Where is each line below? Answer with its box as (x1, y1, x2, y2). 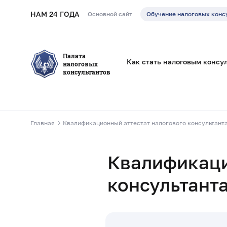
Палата (63, 52, 86, 60)
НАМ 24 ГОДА (30, 10, 80, 18)
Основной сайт (88, 10, 132, 18)
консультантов (63, 68, 110, 76)
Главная (30, 119, 55, 127)
